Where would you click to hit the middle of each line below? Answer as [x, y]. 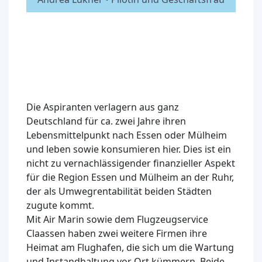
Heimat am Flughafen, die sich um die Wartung [130, 247]
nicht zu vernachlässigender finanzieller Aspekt [131, 163]
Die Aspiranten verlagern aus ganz [103, 107]
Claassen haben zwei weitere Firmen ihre [117, 233]
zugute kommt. [60, 205]
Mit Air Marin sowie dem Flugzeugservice [117, 219]
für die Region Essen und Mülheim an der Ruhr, [130, 177]
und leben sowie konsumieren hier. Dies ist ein [129, 149]
